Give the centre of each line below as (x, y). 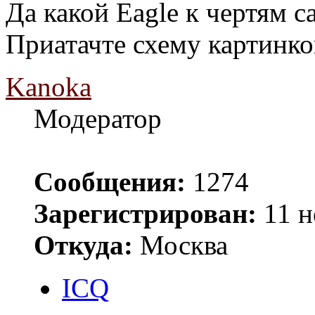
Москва (180, 245)
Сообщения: (110, 182)
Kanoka (49, 87)
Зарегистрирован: (145, 214)
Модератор (98, 119)
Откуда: (83, 245)
